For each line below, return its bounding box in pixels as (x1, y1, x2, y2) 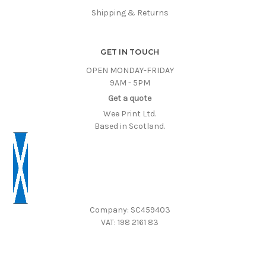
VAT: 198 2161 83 (101, 217, 159, 228)
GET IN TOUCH (100, 47, 160, 57)
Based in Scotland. (94, 121, 166, 132)
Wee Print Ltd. (103, 109, 157, 119)
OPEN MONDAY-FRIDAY (85, 65, 174, 76)
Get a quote (108, 93, 152, 104)
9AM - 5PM (109, 78, 150, 88)
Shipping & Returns (91, 8, 169, 18)
